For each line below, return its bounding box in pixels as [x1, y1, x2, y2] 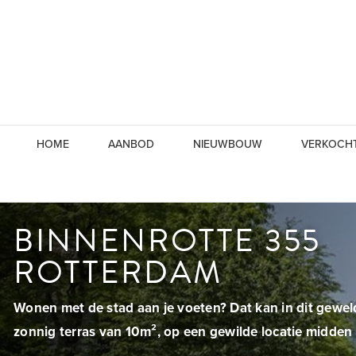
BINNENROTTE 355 [14, 217, 322, 264]
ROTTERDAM [14, 249, 223, 296]
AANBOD [107, 137, 154, 151]
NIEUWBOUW [192, 137, 262, 151]
